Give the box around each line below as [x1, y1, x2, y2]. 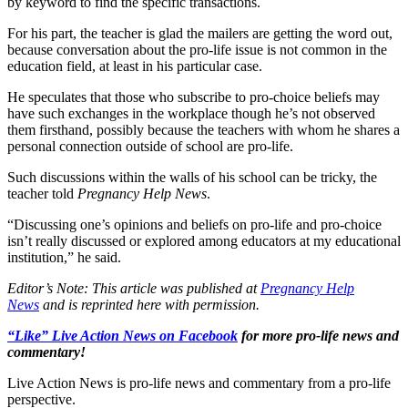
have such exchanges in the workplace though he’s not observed [7, 105, 375, 121]
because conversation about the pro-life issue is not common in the [7, 41, 387, 57]
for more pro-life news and [238, 327, 399, 343]
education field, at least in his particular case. [7, 57, 262, 74]
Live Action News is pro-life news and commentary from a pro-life [7, 374, 391, 391]
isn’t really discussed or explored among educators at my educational [7, 232, 401, 249]
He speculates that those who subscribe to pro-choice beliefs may [7, 88, 380, 105]
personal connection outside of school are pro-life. [7, 138, 293, 154]
